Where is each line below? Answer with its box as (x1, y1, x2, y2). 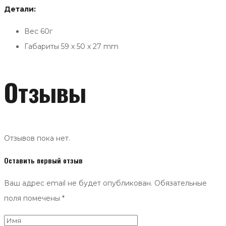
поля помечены (4, 193, 62, 203)
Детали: (4, 5, 36, 14)
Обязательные (154, 178, 207, 188)
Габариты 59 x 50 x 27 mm (24, 42, 119, 51)
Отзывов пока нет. (4, 133, 70, 143)
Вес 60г (24, 27, 52, 36)
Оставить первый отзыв (4, 154, 83, 165)
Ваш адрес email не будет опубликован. (4, 178, 152, 188)
